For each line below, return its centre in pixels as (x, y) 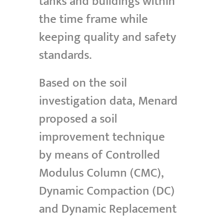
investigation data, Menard (108, 101)
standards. (65, 55)
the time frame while (93, 19)
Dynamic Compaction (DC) (107, 191)
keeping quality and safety (107, 37)
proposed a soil (78, 119)
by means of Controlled (99, 155)
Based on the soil (83, 83)
